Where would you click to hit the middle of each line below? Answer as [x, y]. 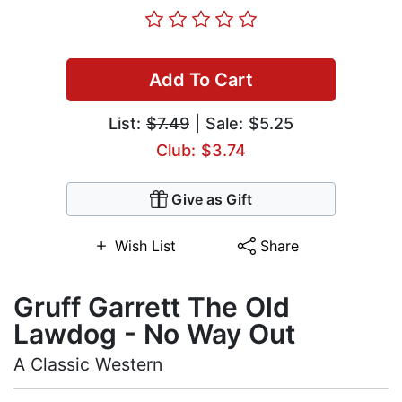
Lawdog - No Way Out [154, 334]
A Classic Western [88, 365]
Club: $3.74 [201, 151]
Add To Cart [201, 80]
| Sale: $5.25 [241, 124]
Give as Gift [212, 200]
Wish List [145, 246]
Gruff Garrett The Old [152, 307]
